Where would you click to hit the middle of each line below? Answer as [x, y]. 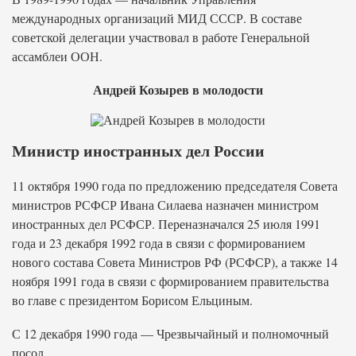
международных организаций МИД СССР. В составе [157, 18]
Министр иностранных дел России [138, 151]
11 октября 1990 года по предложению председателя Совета [175, 186]
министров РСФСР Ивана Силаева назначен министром [165, 205]
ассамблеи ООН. [57, 56]
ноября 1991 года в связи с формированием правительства [170, 281]
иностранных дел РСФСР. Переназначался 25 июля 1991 [166, 224]
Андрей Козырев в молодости [178, 89]
